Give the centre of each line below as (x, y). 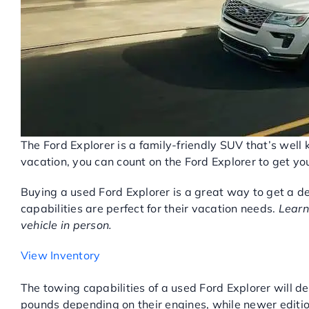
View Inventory (60, 255)
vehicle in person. (66, 225)
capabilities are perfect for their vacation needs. (149, 208)
